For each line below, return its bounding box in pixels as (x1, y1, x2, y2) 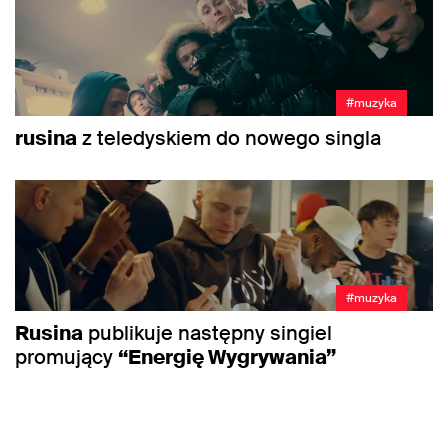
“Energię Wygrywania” (118, 343, 336, 370)
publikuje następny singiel (83, 319, 332, 346)
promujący (15, 343, 118, 370)
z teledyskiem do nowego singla (77, 125, 381, 152)
